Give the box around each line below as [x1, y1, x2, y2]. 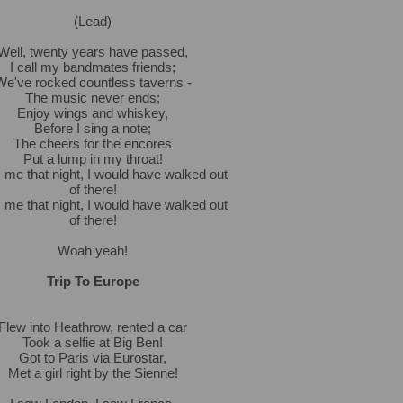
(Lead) [74, 13, 112, 29]
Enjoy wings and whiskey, [17, 105, 168, 121]
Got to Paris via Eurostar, [19, 350, 166, 365]
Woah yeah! [58, 243, 128, 258]
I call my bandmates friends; [10, 59, 175, 75]
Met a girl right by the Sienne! [7, 365, 178, 381]
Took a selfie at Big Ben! [22, 335, 163, 350]
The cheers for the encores [13, 136, 172, 151]
